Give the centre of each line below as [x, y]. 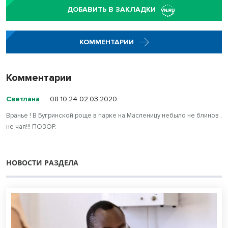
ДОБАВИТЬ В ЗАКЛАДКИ [111, 9]
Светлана [24, 99]
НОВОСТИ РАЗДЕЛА [42, 163]
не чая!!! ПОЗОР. [31, 127]
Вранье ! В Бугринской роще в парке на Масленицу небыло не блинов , [114, 116]
